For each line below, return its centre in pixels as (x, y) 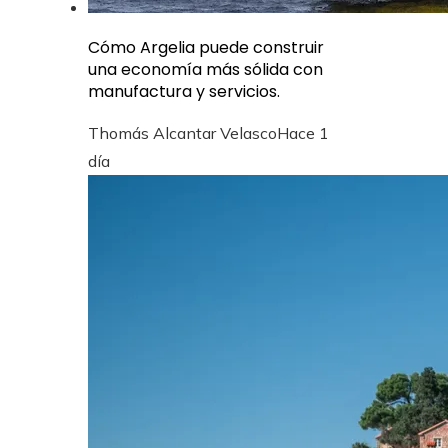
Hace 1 (303, 133)
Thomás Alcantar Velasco (182, 133)
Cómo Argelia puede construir (206, 47)
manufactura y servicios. (184, 91)
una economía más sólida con (205, 69)
